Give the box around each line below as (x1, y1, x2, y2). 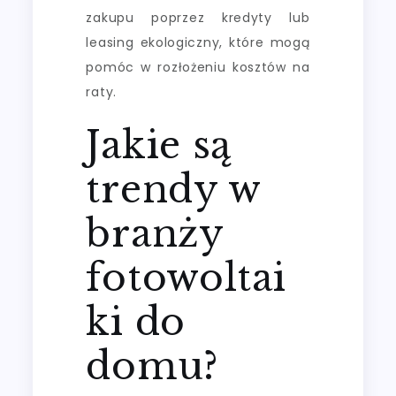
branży (86, 209, 224, 256)
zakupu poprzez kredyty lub (86, 8, 310, 27)
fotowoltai (86, 254, 286, 301)
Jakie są (86, 121, 232, 168)
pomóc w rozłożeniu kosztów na (86, 57, 310, 76)
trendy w (86, 165, 262, 212)
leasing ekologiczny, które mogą (86, 33, 310, 51)
